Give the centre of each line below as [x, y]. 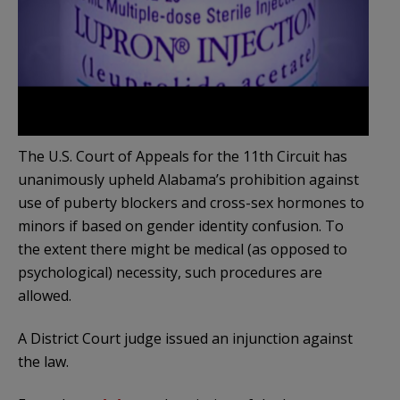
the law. [43, 361]
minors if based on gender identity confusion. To [181, 225]
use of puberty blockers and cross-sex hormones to [191, 202]
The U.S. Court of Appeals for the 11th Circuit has [183, 156]
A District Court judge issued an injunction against [185, 338]
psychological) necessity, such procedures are [170, 272]
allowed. [45, 295]
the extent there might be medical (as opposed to [183, 249]
